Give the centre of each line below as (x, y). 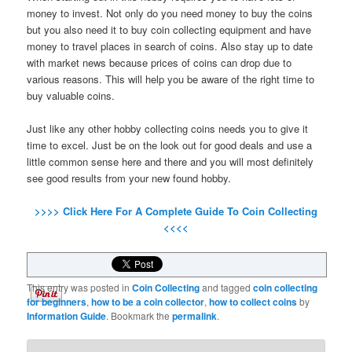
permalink (195, 315)
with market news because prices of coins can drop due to (159, 62)
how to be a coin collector (148, 301)
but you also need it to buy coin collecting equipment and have (169, 29)
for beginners (57, 301)
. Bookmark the (139, 315)
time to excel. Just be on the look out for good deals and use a (170, 145)
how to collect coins (253, 301)
